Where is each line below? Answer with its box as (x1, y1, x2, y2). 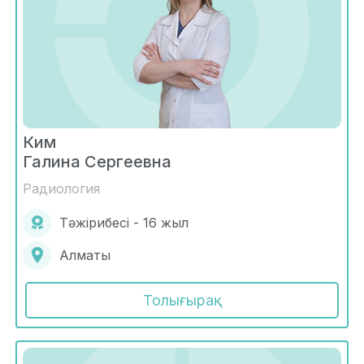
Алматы (59, 247, 110, 264)
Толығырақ (142, 291, 222, 309)
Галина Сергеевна (23, 151, 171, 171)
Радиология (23, 180, 100, 197)
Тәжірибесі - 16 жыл (59, 214, 188, 232)
